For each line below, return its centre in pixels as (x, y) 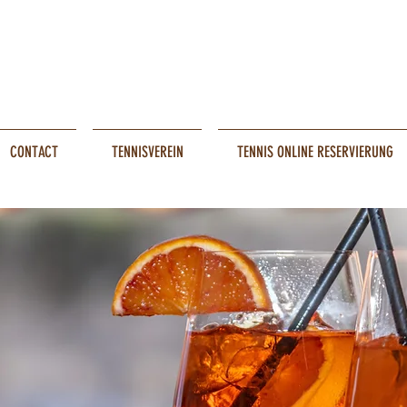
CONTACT (34, 152)
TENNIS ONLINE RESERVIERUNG (315, 152)
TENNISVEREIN (147, 152)
